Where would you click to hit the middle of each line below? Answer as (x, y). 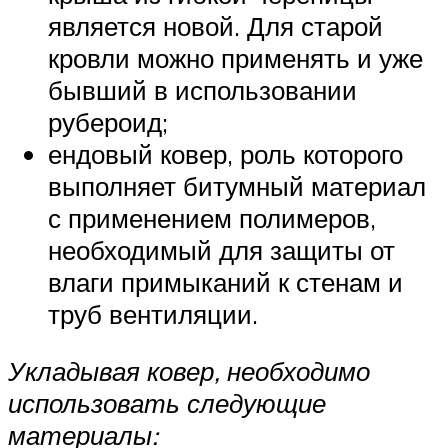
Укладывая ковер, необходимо (189, 371)
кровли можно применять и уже (235, 57)
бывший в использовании (202, 89)
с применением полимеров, (212, 217)
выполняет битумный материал (237, 185)
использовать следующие (167, 403)
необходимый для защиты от (221, 249)
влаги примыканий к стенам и (225, 281)
